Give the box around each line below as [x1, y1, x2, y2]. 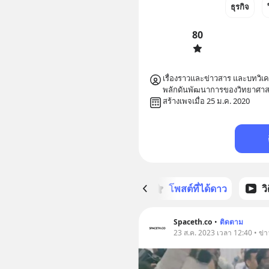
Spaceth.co [173, 217, 212, 228]
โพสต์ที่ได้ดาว [168, 182, 227, 196]
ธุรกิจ [230, 1, 249, 13]
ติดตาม [219, 217, 243, 228]
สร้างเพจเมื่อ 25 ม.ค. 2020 [162, 95, 250, 107]
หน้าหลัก [96, 182, 134, 196]
